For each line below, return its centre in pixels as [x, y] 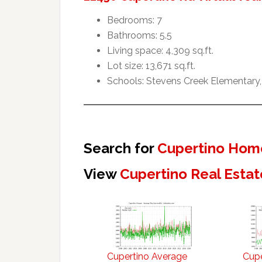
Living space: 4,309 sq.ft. [160, 50]
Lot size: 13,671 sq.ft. [151, 65]
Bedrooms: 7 [135, 20]
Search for [120, 148]
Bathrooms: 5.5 [139, 35]
